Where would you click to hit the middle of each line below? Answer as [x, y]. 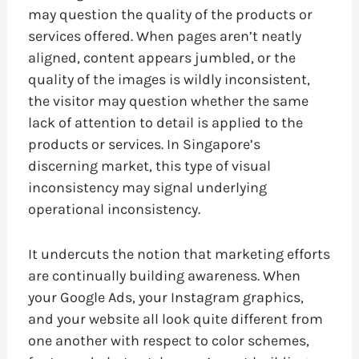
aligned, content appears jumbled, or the [161, 58]
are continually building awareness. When [164, 276]
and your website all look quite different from [175, 319]
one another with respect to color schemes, [168, 341]
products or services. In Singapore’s [144, 145]
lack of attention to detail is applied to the [165, 123]
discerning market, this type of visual [149, 166]
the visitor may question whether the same [168, 101]
